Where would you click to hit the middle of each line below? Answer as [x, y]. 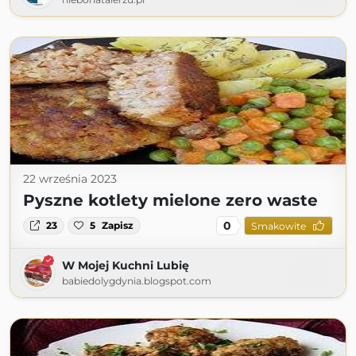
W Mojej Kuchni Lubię [126, 265]
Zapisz [118, 225]
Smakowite [278, 226]
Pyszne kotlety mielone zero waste [170, 200]
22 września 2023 [70, 179]
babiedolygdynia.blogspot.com [137, 281]
